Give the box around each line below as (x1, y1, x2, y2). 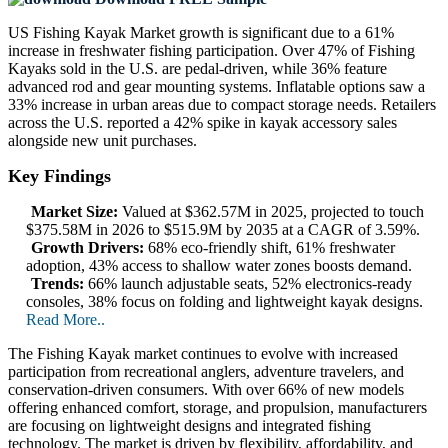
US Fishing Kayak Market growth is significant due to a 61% (8, 24, 394, 42)
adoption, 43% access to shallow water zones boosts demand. (26, 257, 412, 275)
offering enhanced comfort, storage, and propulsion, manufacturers (8, 399, 427, 417)
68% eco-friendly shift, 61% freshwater (144, 239, 395, 257)
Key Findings (8, 166, 111, 187)
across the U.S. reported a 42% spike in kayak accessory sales (8, 114, 397, 132)
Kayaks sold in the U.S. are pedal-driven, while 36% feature (8, 60, 387, 78)
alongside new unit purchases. (8, 132, 197, 150)
